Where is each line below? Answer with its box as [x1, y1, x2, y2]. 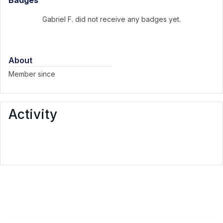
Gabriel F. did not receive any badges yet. [42, 15, 181, 23]
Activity [8, 107, 57, 122]
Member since [8, 70, 55, 78]
